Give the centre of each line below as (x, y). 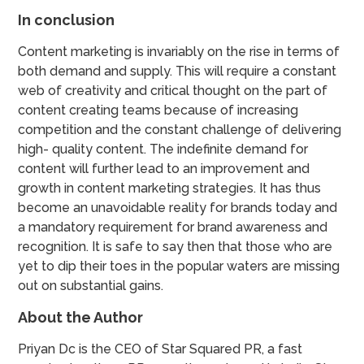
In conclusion (67, 19)
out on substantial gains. (91, 285)
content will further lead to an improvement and (164, 168)
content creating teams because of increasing (158, 110)
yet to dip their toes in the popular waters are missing (179, 266)
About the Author (81, 317)
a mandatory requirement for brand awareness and (173, 227)
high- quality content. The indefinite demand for (163, 149)
